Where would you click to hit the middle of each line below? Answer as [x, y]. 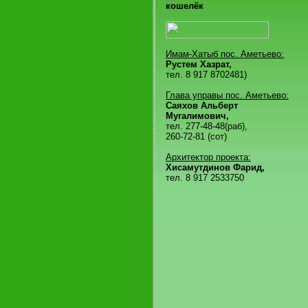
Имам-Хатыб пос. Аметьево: [225, 54]
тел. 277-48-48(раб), [207, 126]
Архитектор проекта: [208, 157]
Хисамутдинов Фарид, [215, 167]
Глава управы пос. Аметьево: [227, 95]
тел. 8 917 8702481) [206, 75]
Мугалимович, [197, 116]
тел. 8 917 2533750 [205, 178]
